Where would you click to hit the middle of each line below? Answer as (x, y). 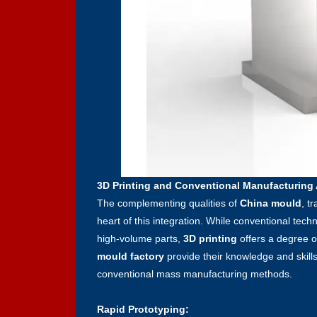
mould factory (131, 256)
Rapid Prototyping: (143, 309)
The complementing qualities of (168, 203)
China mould (271, 203)
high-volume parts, (139, 238)
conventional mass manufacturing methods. (195, 273)
